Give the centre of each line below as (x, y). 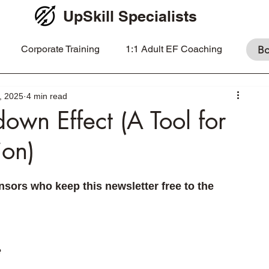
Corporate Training (60, 49)
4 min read (47, 96)
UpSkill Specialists (130, 16)
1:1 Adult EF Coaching (174, 49)
